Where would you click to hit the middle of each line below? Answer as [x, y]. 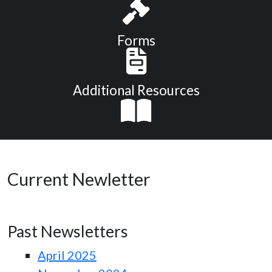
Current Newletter [79, 179]
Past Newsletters [68, 232]
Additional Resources [136, 90]
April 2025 [67, 255]
